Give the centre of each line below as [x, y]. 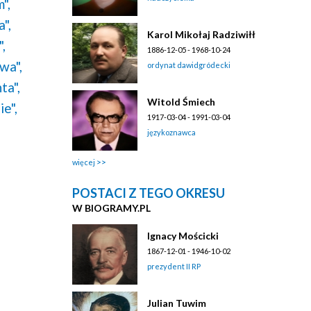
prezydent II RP [174, 266]
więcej [84, 162]
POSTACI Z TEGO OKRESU [149, 193]
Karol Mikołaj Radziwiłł [202, 34]
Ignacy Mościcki [183, 236]
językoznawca [172, 132]
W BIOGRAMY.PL [112, 208]
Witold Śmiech [182, 102]
